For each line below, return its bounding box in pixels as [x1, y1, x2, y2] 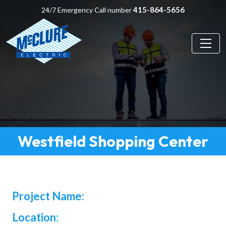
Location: [12, 210, 59, 224]
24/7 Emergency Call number [41, 6, 133, 14]
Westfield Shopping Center [18, 131, 208, 151]
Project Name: [12, 189, 84, 203]
